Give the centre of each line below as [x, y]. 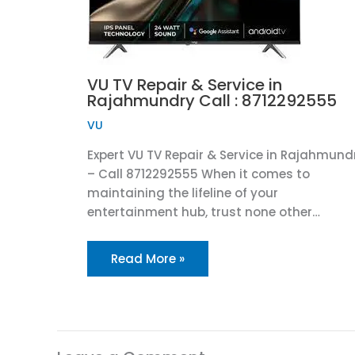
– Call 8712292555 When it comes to [198, 174]
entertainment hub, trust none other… [203, 212]
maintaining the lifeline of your [182, 193]
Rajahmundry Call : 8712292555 [212, 101]
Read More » [147, 259]
